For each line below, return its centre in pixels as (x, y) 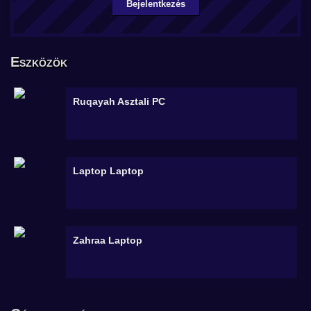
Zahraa (91, 240)
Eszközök (39, 62)
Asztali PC (141, 101)
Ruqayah (95, 101)
